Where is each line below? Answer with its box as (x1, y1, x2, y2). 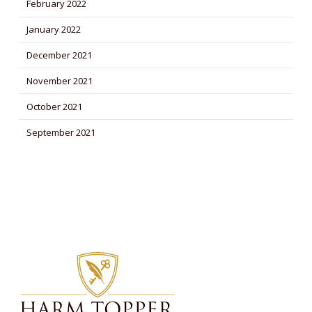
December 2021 (26, 49, 92, 61)
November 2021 (26, 74, 93, 87)
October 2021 (26, 100, 82, 113)
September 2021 (26, 125, 95, 139)
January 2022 (26, 23, 81, 36)
